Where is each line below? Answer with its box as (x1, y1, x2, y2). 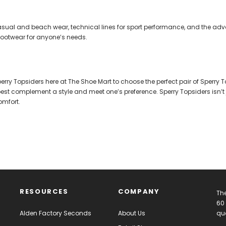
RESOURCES (20, 186, 69, 196)
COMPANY (118, 186, 160, 196)
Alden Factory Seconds (20, 208, 91, 217)
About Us (118, 208, 145, 217)
